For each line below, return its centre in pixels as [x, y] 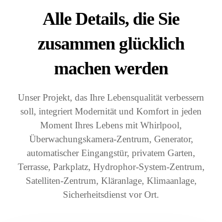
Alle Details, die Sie [111, 19]
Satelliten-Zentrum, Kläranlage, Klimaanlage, [111, 181]
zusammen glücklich [111, 44]
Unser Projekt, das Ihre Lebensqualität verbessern [111, 98]
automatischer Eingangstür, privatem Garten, [111, 153]
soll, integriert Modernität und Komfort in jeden [111, 111]
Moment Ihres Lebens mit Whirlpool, [111, 125]
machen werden [111, 69]
